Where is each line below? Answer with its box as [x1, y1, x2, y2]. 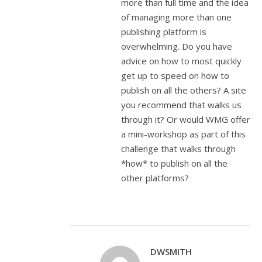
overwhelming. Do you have [121, 40, 232, 52]
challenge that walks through [121, 143, 236, 154]
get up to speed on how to [121, 70, 229, 81]
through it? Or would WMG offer [121, 113, 250, 125]
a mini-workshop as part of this [121, 128, 246, 140]
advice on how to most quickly [121, 55, 242, 67]
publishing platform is [121, 26, 206, 37]
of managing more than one [121, 11, 232, 23]
